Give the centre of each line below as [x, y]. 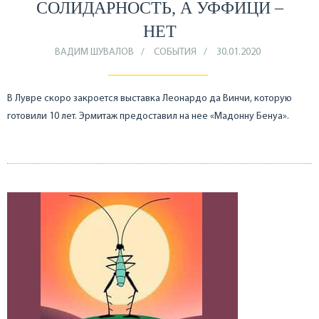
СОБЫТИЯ [175, 53]
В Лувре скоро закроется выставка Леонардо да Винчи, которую [150, 99]
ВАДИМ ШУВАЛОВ [94, 53]
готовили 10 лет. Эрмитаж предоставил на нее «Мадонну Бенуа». [148, 117]
